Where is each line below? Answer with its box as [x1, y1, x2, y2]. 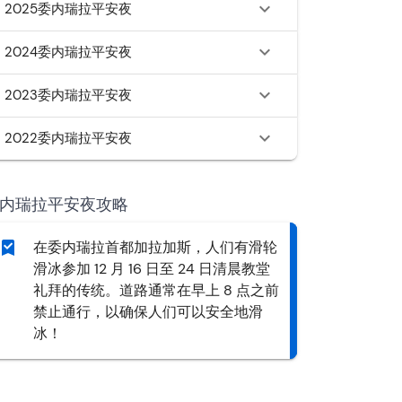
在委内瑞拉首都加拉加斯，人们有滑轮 [33, 238, 277, 257]
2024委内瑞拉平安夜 [4, 42, 132, 61]
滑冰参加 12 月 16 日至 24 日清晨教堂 [33, 259, 270, 278]
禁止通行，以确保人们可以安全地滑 [33, 302, 263, 321]
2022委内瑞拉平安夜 [4, 128, 132, 147]
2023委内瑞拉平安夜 [4, 85, 132, 104]
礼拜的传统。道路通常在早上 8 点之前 [33, 281, 279, 300]
